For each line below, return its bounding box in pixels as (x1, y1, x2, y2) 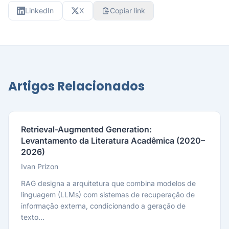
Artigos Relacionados (8, 78, 145, 95)
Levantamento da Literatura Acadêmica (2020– (21, 135, 205, 146)
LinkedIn (25, 6, 54, 15)
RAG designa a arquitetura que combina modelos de (21, 179, 196, 188)
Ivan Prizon (21, 162, 58, 171)
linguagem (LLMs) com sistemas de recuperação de (21, 190, 195, 199)
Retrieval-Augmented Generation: (21, 124, 152, 134)
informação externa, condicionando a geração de (21, 201, 186, 210)
